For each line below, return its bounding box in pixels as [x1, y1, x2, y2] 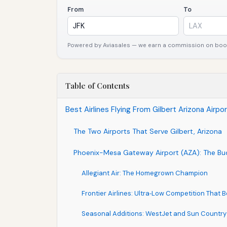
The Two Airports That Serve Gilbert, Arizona [73, 127, 222, 136]
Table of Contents [65, 81, 130, 91]
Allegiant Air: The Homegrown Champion [82, 169, 208, 178]
